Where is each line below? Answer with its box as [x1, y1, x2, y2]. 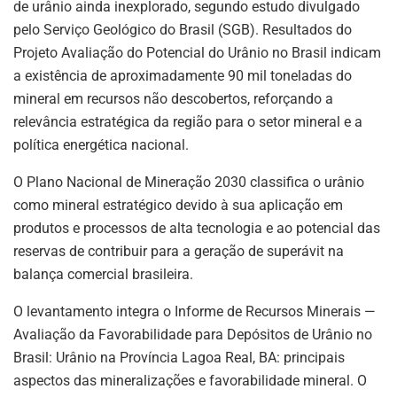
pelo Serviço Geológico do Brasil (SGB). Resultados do [13, 21, 352, 39]
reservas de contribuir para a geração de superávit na [13, 243, 344, 261]
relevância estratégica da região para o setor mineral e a [13, 113, 362, 131]
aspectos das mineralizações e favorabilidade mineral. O [13, 372, 367, 390]
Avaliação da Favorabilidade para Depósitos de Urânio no [13, 326, 372, 344]
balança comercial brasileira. [13, 266, 193, 284]
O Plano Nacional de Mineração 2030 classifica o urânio [13, 174, 364, 191]
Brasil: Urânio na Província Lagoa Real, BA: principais [13, 349, 345, 367]
